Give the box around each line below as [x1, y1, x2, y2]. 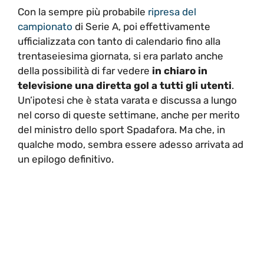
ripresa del [148, 5, 196, 18]
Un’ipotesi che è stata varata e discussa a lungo [18, 94, 237, 106]
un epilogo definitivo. [18, 153, 114, 165]
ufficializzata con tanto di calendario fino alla [18, 35, 220, 47]
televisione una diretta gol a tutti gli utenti [18, 79, 232, 91]
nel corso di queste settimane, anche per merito [18, 108, 240, 121]
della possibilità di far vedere [18, 64, 152, 77]
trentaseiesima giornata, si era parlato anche [18, 49, 223, 62]
